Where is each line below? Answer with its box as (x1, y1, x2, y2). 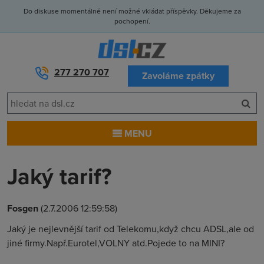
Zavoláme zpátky (142, 69, 214, 82)
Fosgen (7, 202, 38, 215)
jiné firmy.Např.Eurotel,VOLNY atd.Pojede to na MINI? (7, 236, 225, 249)
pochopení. (114, 16, 150, 26)
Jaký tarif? (7, 160, 111, 192)
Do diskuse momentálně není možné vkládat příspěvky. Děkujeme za (23, 6, 241, 16)
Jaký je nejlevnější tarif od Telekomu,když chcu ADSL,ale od (7, 222, 254, 235)
